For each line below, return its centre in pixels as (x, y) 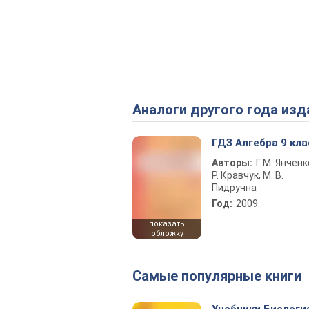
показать (167, 224)
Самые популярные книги (221, 276)
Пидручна (234, 188)
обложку (167, 233)
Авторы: (232, 163)
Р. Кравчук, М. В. (248, 175)
